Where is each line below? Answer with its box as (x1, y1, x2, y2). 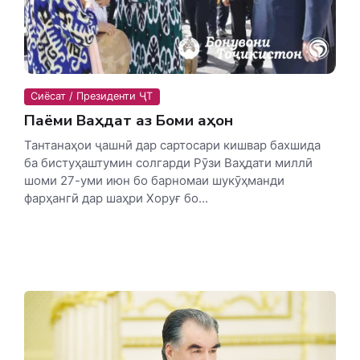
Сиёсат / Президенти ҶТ (31, 90, 153, 103)
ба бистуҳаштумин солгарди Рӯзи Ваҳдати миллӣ (24, 154, 313, 170)
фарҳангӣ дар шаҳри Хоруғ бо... (24, 190, 208, 206)
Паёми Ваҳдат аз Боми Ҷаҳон (24, 109, 233, 131)
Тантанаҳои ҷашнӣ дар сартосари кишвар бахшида (24, 137, 321, 153)
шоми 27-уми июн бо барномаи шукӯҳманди (24, 172, 284, 188)
